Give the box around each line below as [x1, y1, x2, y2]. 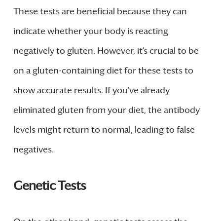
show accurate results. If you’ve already [13, 84, 170, 96]
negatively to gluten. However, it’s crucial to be [13, 45, 199, 56]
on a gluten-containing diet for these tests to [13, 65, 193, 76]
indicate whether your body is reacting [13, 25, 168, 37]
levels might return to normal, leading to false [13, 124, 195, 135]
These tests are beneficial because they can [13, 5, 187, 17]
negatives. [13, 144, 54, 155]
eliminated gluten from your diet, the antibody [13, 104, 200, 115]
